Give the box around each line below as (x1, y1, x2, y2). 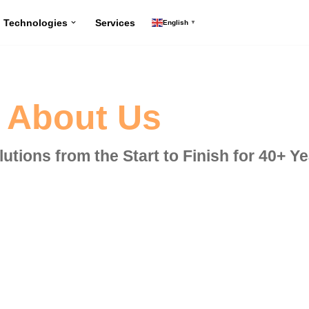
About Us (7, 98, 161, 137)
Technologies (3, 17, 68, 28)
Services (95, 17, 135, 28)
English (163, 18, 188, 26)
